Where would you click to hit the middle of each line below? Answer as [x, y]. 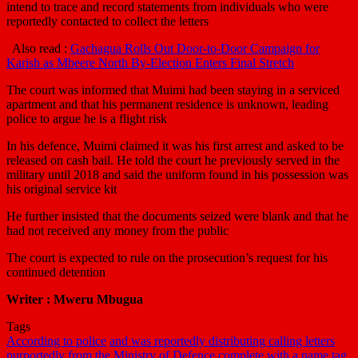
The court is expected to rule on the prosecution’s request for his [167, 257]
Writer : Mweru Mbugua [75, 299]
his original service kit [62, 189]
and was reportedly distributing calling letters [222, 340]
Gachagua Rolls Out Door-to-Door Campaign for [195, 48]
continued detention [56, 272]
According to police [56, 340]
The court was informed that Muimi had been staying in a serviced [173, 89]
